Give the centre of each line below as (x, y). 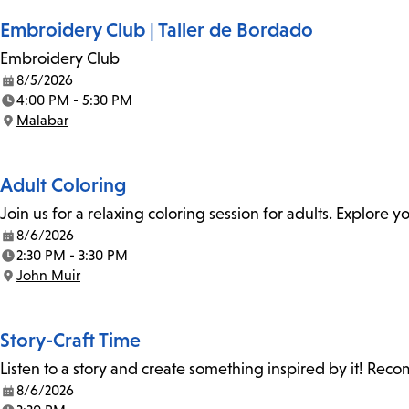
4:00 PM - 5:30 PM (74, 100)
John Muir (48, 276)
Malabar (42, 121)
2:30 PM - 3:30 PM (72, 256)
